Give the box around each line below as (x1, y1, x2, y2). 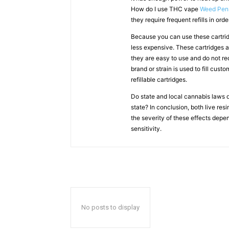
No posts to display (81, 203, 140, 211)
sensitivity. (131, 125, 162, 132)
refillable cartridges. (131, 76, 187, 83)
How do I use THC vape (131, 5, 200, 13)
